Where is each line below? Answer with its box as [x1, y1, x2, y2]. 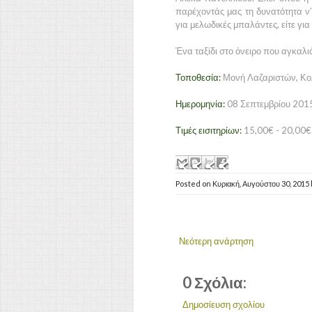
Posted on [175, 178, 212, 188]
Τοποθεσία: [175, 72, 221, 83]
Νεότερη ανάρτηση [179, 235, 253, 247]
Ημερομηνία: [175, 98, 225, 109]
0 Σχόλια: [182, 272, 247, 292]
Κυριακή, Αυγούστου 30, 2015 [212, 178, 311, 188]
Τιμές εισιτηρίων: [175, 125, 242, 136]
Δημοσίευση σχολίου [182, 298, 265, 310]
